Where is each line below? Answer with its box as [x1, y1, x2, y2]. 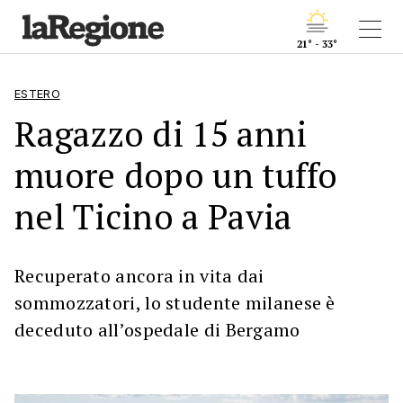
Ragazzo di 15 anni [14, 111, 308, 157]
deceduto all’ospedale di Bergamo [14, 318, 300, 342]
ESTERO [14, 87, 60, 101]
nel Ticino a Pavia [14, 193, 292, 239]
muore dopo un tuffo [14, 152, 338, 198]
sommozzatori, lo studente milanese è [14, 291, 336, 315]
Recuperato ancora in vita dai [14, 264, 264, 288]
